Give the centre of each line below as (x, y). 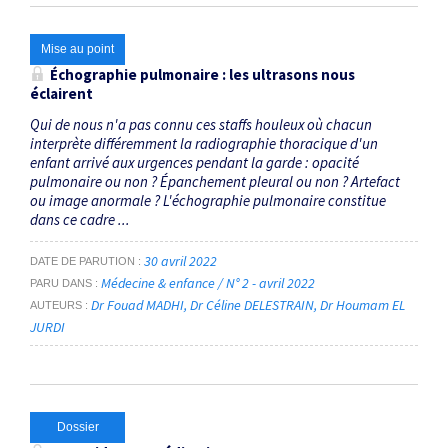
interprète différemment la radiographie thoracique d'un (204, 143)
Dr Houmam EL (362, 304)
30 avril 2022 (180, 260)
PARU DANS (61, 282)
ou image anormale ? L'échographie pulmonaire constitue (208, 200)
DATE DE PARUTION (82, 260)
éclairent (61, 93)
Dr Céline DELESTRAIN (252, 304)
